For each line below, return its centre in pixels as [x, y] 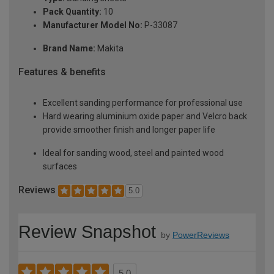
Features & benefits [62, 72]
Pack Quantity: [72, 11]
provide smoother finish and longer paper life [129, 129]
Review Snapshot [87, 232]
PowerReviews [201, 235]
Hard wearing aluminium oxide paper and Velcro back [145, 116]
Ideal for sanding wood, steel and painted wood [133, 153]
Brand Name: [69, 48]
